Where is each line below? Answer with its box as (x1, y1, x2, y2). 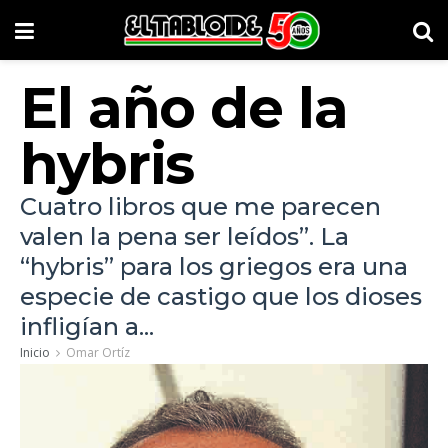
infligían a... (20, 312, 154, 341)
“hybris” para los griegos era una (20, 252, 408, 281)
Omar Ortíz (66, 344, 130, 361)
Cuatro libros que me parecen (20, 192, 381, 221)
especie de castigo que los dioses (20, 282, 422, 311)
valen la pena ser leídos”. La (20, 222, 349, 251)
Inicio (20, 344, 50, 361)
